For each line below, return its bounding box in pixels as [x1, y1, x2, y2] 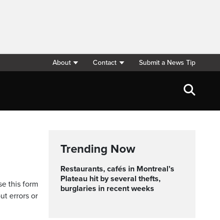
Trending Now [60, 142, 135, 156]
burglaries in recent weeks [60, 184, 154, 193]
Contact [93, 58, 117, 67]
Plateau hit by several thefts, [60, 174, 161, 184]
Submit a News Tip [139, 58, 195, 67]
